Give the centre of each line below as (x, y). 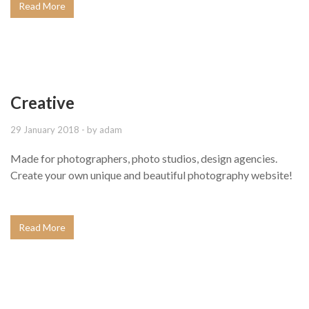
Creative (42, 102)
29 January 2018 (45, 129)
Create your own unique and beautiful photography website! (151, 175)
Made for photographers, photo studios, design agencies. (144, 158)
